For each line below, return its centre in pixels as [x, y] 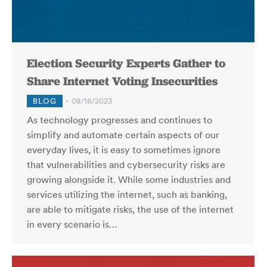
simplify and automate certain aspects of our [123, 135]
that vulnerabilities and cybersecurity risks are [126, 164]
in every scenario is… [72, 224]
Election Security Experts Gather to [126, 63]
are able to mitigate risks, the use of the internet [130, 209]
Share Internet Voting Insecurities [122, 81]
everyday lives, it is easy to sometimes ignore [124, 150]
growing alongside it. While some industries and [129, 179]
